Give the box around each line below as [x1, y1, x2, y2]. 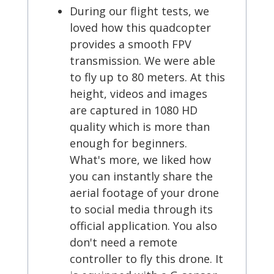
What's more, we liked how [70, 152, 211, 168]
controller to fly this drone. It [70, 251, 223, 267]
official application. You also [70, 218, 217, 234]
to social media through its [70, 202, 213, 217]
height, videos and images [70, 86, 207, 102]
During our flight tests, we [70, 4, 209, 19]
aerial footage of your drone [70, 185, 219, 201]
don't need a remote [70, 235, 177, 250]
